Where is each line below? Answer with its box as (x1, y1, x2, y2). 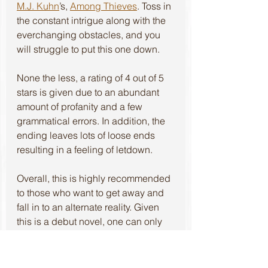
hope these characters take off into (17, 229, 166, 242)
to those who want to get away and (17, 186, 166, 199)
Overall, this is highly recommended (17, 172, 173, 184)
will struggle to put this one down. (17, 42, 160, 55)
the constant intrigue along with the (17, 14, 168, 26)
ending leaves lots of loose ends (17, 129, 157, 141)
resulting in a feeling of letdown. (17, 143, 155, 156)
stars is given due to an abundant (17, 86, 162, 98)
